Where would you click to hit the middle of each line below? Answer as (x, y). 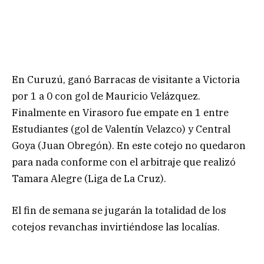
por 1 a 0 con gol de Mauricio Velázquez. (106, 96)
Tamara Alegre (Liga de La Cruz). (89, 178)
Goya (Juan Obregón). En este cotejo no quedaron (129, 145)
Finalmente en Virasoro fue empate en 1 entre (120, 112)
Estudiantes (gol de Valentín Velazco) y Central (121, 129)
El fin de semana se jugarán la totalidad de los (119, 210)
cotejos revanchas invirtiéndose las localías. (116, 227)
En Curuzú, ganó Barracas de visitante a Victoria (126, 79)
